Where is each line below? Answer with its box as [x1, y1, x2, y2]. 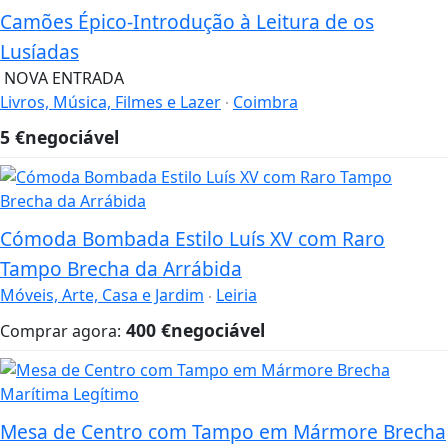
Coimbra [233, 90, 298, 113]
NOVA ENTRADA [4, 66, 124, 89]
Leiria [216, 284, 257, 306]
